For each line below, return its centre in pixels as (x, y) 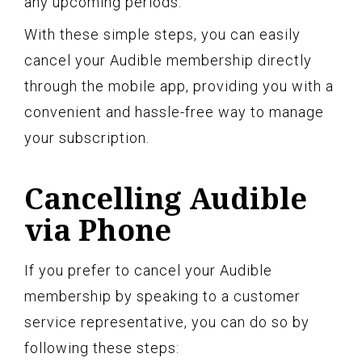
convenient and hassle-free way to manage (174, 112)
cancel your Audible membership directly (168, 61)
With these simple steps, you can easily (162, 35)
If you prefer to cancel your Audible (148, 271)
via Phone (98, 230)
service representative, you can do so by (167, 322)
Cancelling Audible (166, 199)
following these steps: (102, 348)
